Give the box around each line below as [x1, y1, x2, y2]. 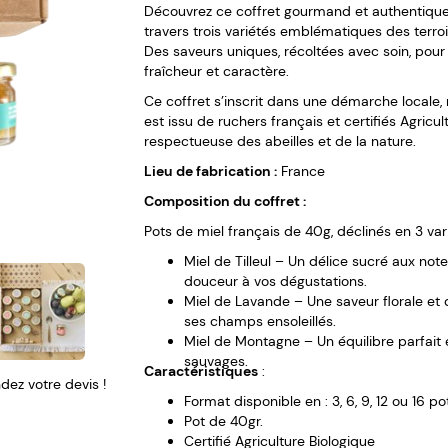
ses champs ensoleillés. [184, 312, 336, 331]
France [277, 162, 325, 181]
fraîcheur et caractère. [144, 62, 289, 81]
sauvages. [184, 352, 248, 371]
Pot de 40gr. [184, 412, 263, 431]
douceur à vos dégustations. [184, 272, 367, 291]
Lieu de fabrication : [144, 162, 277, 181]
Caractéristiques [144, 362, 258, 381]
